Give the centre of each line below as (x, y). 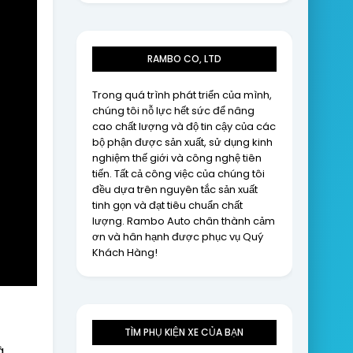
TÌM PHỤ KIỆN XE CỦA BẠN (184, 332)
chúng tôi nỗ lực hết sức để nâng (173, 110)
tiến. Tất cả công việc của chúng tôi (178, 173)
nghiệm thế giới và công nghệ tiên (176, 158)
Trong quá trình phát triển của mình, (182, 95)
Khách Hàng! (124, 252)
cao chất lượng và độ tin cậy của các (184, 126)
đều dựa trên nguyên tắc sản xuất (175, 189)
